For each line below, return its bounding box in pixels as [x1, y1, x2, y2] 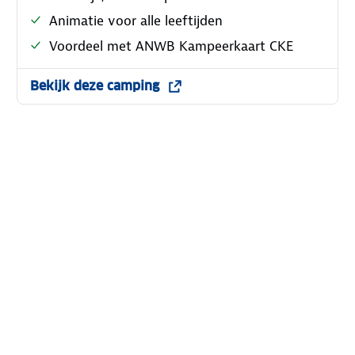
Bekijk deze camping [30, 77, 160, 94]
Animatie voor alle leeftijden [49, 11, 223, 29]
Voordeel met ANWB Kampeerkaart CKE [49, 36, 294, 55]
